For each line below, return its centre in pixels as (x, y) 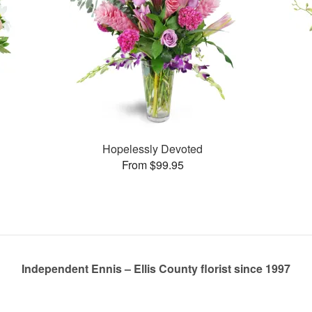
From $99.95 (153, 164)
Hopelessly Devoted (153, 148)
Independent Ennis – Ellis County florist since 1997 (156, 268)
